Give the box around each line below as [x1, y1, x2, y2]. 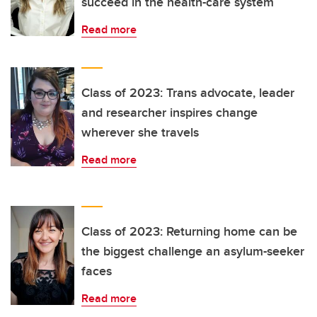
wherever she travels [81, 122, 199, 142]
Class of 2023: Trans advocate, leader [81, 83, 294, 102]
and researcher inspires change [81, 103, 258, 122]
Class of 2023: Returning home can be [81, 221, 297, 241]
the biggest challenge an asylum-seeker [81, 241, 304, 260]
